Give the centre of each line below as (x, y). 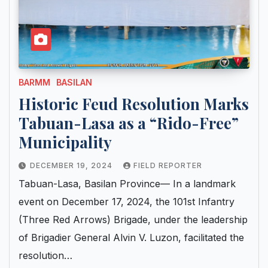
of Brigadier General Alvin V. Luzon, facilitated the (131, 237)
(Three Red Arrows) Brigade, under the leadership (133, 219)
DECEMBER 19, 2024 (72, 165)
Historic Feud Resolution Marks (134, 103)
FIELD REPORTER (168, 165)
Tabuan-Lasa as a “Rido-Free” (129, 123)
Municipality (65, 142)
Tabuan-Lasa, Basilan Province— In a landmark (127, 183)
